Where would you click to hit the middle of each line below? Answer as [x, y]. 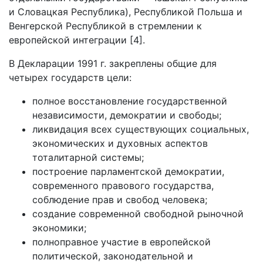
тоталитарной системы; [88, 157]
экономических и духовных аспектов [120, 143]
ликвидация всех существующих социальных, [141, 129]
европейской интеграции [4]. [77, 40]
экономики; [59, 228]
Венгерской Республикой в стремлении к [105, 26]
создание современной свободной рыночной [138, 214]
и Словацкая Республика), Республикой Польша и [126, 12]
